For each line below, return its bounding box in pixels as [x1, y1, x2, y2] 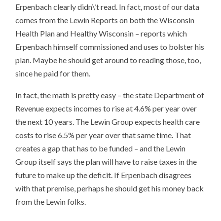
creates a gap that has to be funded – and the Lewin [15, 144, 186, 153]
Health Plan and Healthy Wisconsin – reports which [15, 28, 187, 38]
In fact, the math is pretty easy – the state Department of [15, 90, 205, 100]
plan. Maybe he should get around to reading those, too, [15, 55, 201, 65]
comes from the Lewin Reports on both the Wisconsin [15, 15, 195, 25]
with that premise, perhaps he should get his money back [15, 184, 204, 193]
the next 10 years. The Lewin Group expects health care [15, 117, 200, 127]
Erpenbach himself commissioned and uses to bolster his [15, 41, 205, 51]
